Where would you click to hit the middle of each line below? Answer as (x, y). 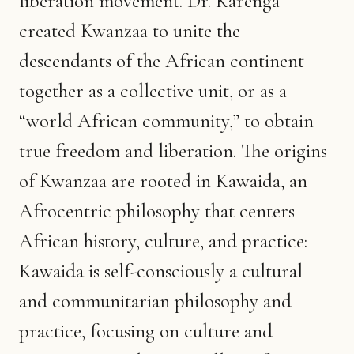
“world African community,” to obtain (166, 121)
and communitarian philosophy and (155, 301)
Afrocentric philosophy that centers (157, 211)
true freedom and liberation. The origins (173, 151)
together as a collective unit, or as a (153, 90)
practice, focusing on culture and (146, 331)
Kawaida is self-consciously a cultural (161, 271)
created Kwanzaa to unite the (130, 30)
